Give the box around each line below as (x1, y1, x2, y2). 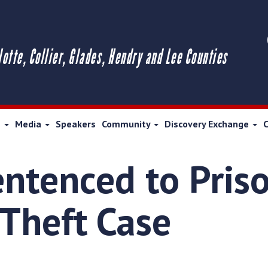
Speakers (56, 118, 96, 130)
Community (102, 118, 153, 130)
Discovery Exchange (165, 118, 251, 130)
